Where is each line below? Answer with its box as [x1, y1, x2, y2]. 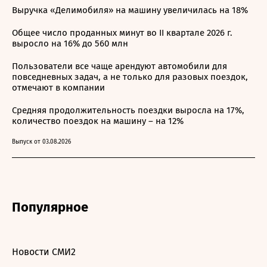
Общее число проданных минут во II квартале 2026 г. [12, 27, 232, 38]
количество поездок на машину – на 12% [12, 116, 184, 126]
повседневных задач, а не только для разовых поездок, [12, 72, 248, 82]
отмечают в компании [12, 82, 105, 93]
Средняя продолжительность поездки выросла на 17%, [12, 105, 244, 116]
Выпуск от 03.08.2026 [12, 138, 71, 145]
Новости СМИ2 [12, 246, 76, 257]
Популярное [12, 199, 88, 215]
